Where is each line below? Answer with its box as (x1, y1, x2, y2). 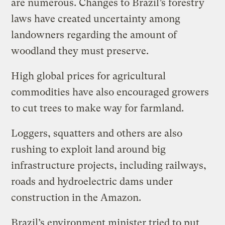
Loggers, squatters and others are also (11, 127, 183, 139)
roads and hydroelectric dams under (11, 175, 173, 187)
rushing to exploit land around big (11, 143, 166, 155)
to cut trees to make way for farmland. (11, 102, 184, 114)
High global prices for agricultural (11, 70, 166, 82)
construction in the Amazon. (11, 191, 142, 203)
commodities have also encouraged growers (11, 86, 209, 98)
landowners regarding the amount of (11, 29, 177, 41)
